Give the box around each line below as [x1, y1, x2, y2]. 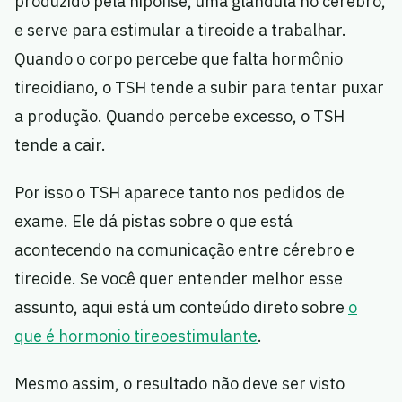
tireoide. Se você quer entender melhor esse [14, 268, 343, 290]
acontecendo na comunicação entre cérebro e [14, 240, 354, 261]
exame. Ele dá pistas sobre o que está [14, 211, 293, 232]
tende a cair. [14, 135, 106, 156]
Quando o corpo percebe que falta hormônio [14, 48, 343, 70]
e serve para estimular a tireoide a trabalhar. [14, 20, 346, 41]
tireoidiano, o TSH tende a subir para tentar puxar [14, 77, 384, 99]
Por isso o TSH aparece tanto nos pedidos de [14, 182, 345, 204]
